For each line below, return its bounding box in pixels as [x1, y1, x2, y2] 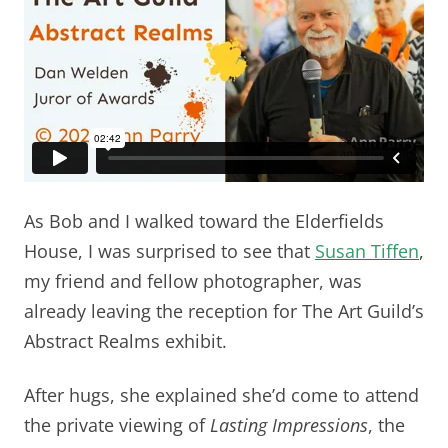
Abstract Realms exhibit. [24, 328, 227, 353]
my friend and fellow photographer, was [24, 268, 362, 293]
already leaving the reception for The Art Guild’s [24, 298, 424, 323]
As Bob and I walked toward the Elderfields [24, 208, 384, 233]
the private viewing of [24, 412, 210, 437]
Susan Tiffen [315, 238, 419, 263]
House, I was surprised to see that [24, 238, 315, 263]
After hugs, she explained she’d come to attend [24, 382, 419, 407]
